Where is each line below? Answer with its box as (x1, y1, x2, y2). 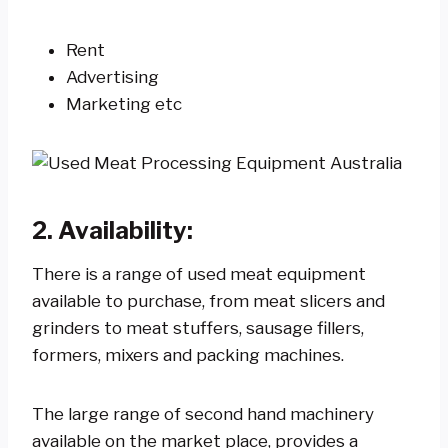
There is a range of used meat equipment (32, 263, 366, 284)
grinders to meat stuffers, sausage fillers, (32, 317, 364, 338)
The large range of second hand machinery (32, 403, 374, 424)
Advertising (66, 66, 159, 87)
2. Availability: (32, 215, 198, 245)
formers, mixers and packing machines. (32, 344, 344, 365)
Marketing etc (66, 93, 182, 114)
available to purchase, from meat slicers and (32, 290, 385, 311)
